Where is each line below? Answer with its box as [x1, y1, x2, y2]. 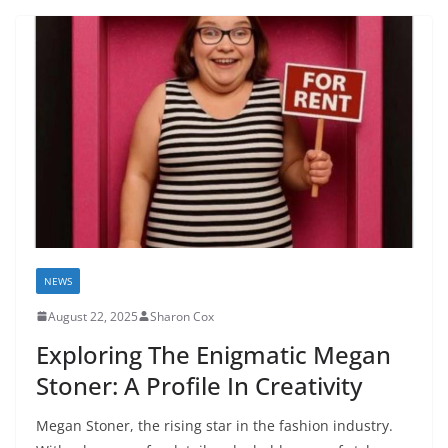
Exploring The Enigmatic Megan [36, 337, 391, 371]
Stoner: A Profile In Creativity [36, 368, 362, 402]
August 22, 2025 [48, 307, 138, 325]
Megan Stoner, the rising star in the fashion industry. [36, 415, 393, 435]
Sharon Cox [150, 307, 214, 325]
